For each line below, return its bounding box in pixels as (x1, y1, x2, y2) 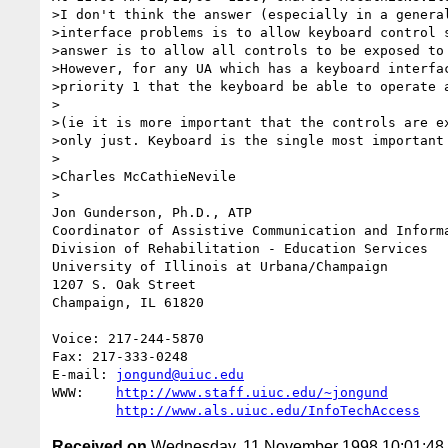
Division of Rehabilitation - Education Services (52, 240, 428, 256)
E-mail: (52, 366, 116, 382)
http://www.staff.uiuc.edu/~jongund (116, 384, 388, 400)
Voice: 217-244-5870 (52, 330, 204, 346)
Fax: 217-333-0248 (52, 348, 188, 364)
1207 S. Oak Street (52, 276, 196, 292)
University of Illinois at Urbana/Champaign (52, 258, 388, 274)
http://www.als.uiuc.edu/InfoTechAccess (116, 402, 420, 418)
